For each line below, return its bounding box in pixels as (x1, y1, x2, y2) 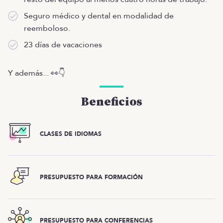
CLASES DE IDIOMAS (40, 129, 102, 138)
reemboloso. (24, 23, 70, 34)
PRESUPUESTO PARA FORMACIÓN (40, 173, 143, 181)
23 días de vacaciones (24, 39, 102, 51)
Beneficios (81, 95, 142, 110)
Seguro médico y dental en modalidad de (24, 10, 174, 22)
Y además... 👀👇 (8, 68, 65, 79)
